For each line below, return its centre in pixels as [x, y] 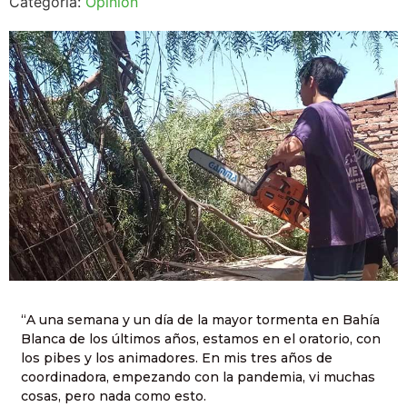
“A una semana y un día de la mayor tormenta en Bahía [200, 320]
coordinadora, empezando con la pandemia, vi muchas [198, 377]
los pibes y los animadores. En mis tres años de [177, 358]
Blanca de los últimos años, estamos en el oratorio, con [201, 339]
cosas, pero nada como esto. [114, 397]
